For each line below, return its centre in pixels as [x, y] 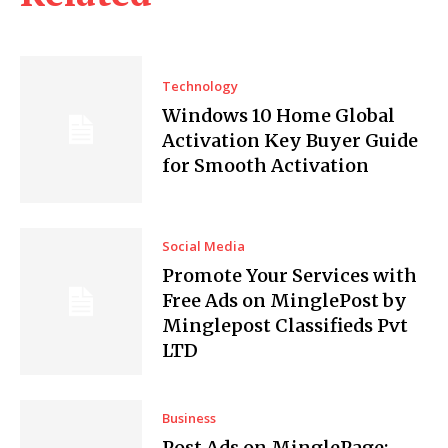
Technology [200, 86]
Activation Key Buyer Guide [290, 141]
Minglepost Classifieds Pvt [285, 325]
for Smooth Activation [266, 166]
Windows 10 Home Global [279, 116]
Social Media [204, 245]
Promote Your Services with [290, 275]
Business [189, 417]
